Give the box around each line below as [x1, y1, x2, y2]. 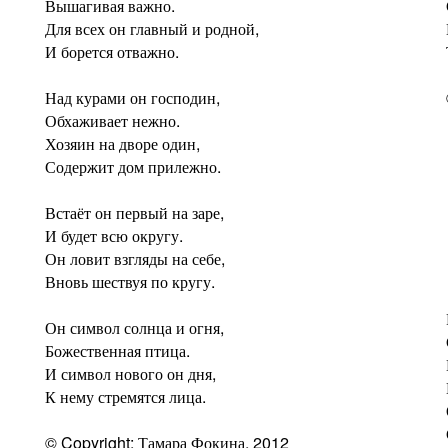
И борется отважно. [45, 40, 179, 63]
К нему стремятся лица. [45, 385, 206, 408]
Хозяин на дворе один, [45, 132, 200, 155]
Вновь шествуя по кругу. [45, 270, 215, 293]
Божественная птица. [45, 339, 190, 362]
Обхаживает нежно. [45, 109, 180, 132]
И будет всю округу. [45, 224, 183, 247]
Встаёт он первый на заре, [45, 201, 224, 224]
